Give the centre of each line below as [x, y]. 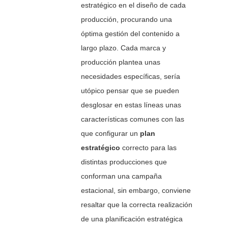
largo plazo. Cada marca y [124, 48]
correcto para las [149, 148]
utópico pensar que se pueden [130, 91]
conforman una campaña [122, 176]
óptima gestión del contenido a [131, 34]
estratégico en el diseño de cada [134, 5]
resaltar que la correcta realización [137, 205]
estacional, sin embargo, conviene [136, 191]
